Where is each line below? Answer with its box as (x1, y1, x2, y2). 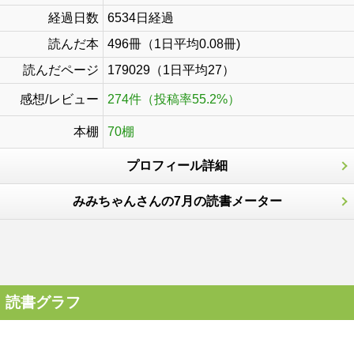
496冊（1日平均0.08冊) (107, 37, 240, 51)
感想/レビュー (20, 92, 99, 106)
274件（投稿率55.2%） (107, 92, 240, 106)
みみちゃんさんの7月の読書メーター (72, 194, 282, 208)
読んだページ (23, 63, 99, 77)
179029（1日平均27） (107, 63, 235, 77)
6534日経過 (107, 11, 174, 24)
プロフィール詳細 (126, 159, 228, 172)
